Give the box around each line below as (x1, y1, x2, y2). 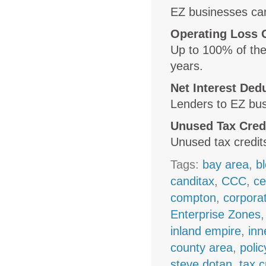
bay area (202, 157, 249, 171)
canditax (170, 174, 215, 188)
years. (170, 59, 204, 72)
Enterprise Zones (170, 207, 261, 221)
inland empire (170, 224, 242, 237)
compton (170, 191, 217, 204)
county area (170, 240, 233, 254)
